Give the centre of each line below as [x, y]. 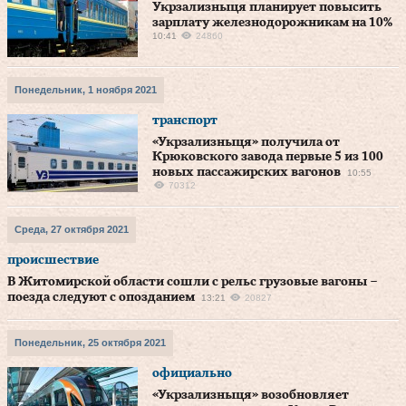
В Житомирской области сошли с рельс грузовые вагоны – [193, 282]
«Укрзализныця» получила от [246, 142]
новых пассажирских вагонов [246, 172]
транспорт [185, 121]
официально [192, 373]
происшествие [53, 260]
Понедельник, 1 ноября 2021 [86, 90]
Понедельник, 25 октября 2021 [90, 343]
